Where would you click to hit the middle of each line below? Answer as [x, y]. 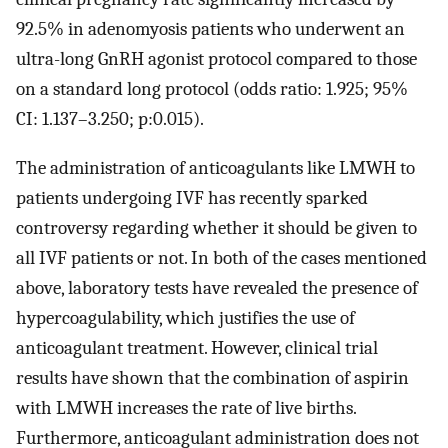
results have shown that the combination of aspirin [212, 378]
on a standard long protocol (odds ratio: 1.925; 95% [212, 89]
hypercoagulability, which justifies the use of [185, 318]
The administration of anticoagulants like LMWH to [215, 168]
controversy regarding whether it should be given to [216, 228]
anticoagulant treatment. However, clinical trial [197, 348]
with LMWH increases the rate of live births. [186, 408]
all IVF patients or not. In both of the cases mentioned [221, 258]
